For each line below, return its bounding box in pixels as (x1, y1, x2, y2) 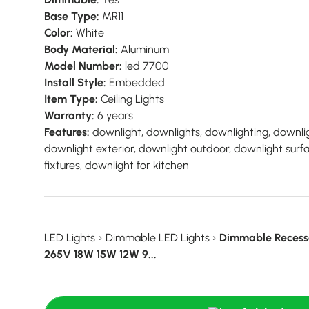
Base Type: (44, 9, 99, 23)
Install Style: (44, 75, 106, 89)
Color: (44, 26, 73, 39)
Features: (44, 125, 90, 139)
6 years (94, 108, 133, 122)
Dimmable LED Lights (105, 230, 210, 244)
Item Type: (44, 92, 98, 106)
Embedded (106, 75, 165, 89)
